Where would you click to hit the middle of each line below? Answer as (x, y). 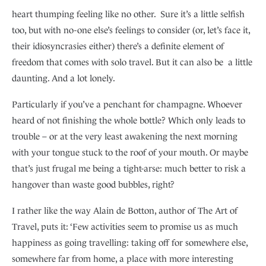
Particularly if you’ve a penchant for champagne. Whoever (127, 104)
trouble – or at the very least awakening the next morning (125, 137)
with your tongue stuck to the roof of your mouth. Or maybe (130, 153)
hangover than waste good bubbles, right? (93, 185)
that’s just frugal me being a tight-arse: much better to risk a (129, 169)
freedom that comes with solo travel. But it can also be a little (132, 62)
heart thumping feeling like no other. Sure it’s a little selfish (128, 14)
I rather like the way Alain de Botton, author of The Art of (125, 211)
